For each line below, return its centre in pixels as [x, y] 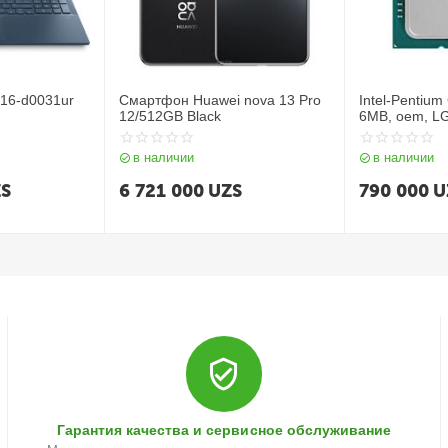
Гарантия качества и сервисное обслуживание [224, 430]
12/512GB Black [170, 116]
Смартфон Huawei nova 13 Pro [220, 100]
